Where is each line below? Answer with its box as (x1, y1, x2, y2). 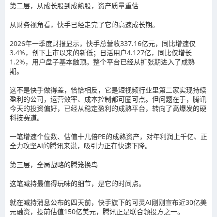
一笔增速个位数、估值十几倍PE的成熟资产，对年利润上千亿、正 (10, 132, 207, 141)
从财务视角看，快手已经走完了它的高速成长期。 (10, 20, 159, 29)
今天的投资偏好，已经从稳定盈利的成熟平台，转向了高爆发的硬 (10, 104, 206, 113)
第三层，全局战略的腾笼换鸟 (10, 160, 98, 169)
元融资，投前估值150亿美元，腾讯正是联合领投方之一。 (10, 207, 184, 216)
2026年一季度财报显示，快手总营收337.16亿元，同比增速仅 (10, 39, 196, 48)
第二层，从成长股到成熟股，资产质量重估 (10, 1, 139, 10)
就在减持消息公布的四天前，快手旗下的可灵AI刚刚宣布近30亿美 (10, 198, 207, 207)
